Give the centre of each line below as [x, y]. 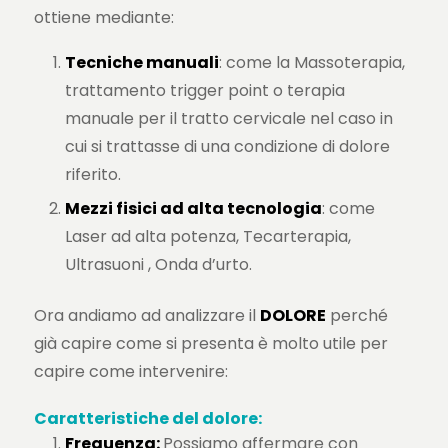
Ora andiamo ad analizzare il [146, 315]
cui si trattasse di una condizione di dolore [227, 146]
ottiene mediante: [103, 18]
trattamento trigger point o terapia [204, 90]
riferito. [92, 174]
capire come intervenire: [130, 371]
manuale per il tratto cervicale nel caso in [228, 118]
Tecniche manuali [141, 62]
